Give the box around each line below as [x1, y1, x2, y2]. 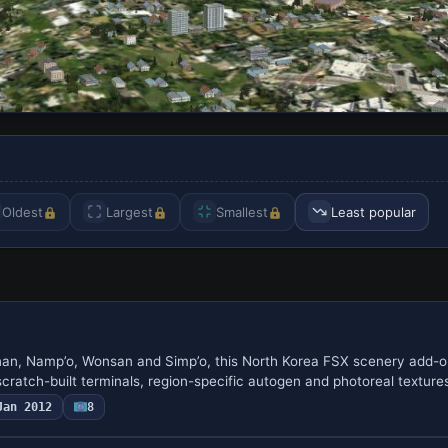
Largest [106, 203, 153, 220]
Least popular [331, 203, 416, 220]
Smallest [216, 203, 268, 220]
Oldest [2, 203, 43, 220]
